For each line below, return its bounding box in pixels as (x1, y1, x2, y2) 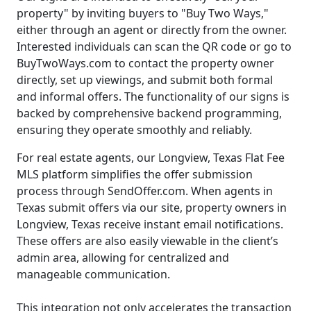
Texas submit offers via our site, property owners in (17, 200, 287, 216)
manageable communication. (17, 267, 170, 283)
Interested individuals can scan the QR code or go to (17, 39, 292, 55)
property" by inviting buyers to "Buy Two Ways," (17, 6, 269, 22)
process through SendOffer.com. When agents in (17, 183, 273, 199)
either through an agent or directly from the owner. (17, 22, 287, 38)
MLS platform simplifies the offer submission (17, 167, 253, 183)
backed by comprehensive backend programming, (17, 106, 282, 121)
